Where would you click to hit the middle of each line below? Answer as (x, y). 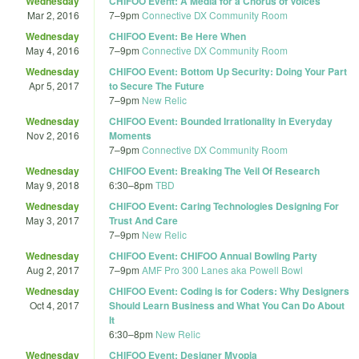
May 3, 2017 (52, 220)
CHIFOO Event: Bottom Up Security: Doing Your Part (228, 71)
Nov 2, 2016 (53, 135)
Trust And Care (143, 220)
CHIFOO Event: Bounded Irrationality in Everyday (221, 121)
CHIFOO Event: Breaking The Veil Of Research (214, 170)
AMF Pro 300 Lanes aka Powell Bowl (222, 269)
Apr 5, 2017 (54, 85)
